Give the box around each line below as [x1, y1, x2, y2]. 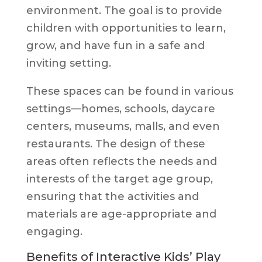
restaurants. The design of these [26, 137, 205, 150]
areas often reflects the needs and [26, 154, 217, 168]
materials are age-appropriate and [26, 207, 216, 220]
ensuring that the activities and [26, 189, 199, 203]
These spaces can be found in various [26, 84, 233, 98]
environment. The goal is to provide [26, 4, 222, 17]
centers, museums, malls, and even [26, 119, 220, 133]
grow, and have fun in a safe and [26, 39, 205, 52]
